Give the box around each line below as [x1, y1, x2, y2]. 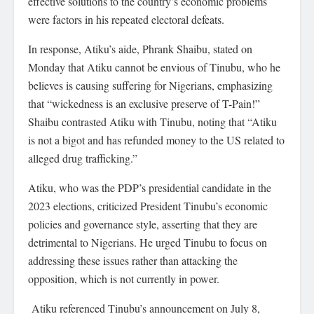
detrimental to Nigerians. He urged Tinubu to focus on [28, 235, 267, 250]
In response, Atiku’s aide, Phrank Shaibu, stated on [28, 41, 252, 56]
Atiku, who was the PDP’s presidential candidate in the [28, 180, 271, 195]
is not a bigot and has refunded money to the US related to [28, 132, 285, 147]
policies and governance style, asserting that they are [28, 217, 257, 231]
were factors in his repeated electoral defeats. [28, 12, 224, 27]
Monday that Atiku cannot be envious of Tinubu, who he [28, 60, 280, 74]
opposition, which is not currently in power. [28, 271, 219, 286]
